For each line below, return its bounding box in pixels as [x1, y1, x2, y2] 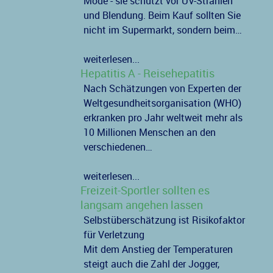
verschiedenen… [83, 141, 152, 154]
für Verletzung [83, 229, 144, 241]
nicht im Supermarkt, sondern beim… [83, 24, 242, 37]
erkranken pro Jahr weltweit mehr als [83, 112, 243, 124]
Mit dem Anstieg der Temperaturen [83, 244, 233, 256]
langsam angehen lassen [80, 199, 203, 213]
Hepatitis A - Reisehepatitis [80, 67, 214, 81]
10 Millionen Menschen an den [83, 127, 216, 139]
